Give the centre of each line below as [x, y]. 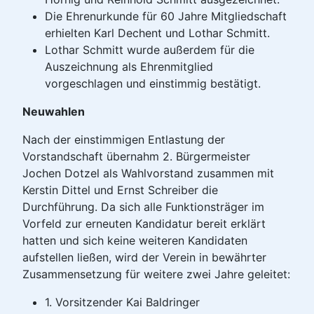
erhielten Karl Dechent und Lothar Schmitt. [157, 33]
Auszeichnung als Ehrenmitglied [129, 67]
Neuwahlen [54, 112]
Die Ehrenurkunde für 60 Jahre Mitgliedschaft [166, 16]
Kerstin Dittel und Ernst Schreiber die [120, 190]
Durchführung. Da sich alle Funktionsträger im [143, 207]
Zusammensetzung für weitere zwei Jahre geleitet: [156, 274]
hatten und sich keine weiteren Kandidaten [135, 241]
